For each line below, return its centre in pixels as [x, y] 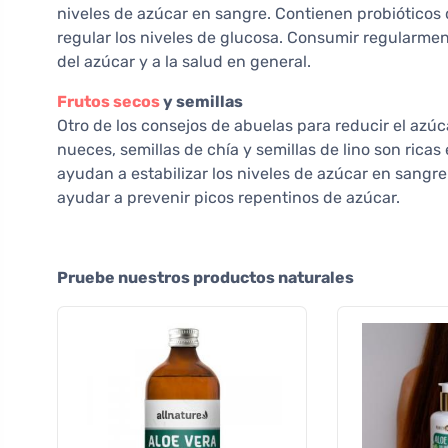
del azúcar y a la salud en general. [184, 62]
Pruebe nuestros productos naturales [205, 278]
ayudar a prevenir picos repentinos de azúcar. [228, 198]
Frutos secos [108, 102]
